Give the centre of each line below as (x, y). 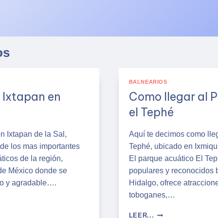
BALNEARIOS (148, 82)
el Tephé (151, 112)
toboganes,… (152, 195)
